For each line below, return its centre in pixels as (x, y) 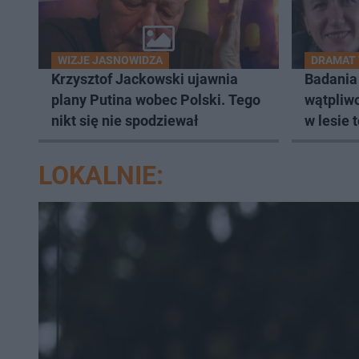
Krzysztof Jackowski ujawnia (145, 79)
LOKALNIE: (101, 176)
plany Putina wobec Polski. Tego (156, 100)
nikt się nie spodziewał (125, 121)
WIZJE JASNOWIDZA (110, 61)
